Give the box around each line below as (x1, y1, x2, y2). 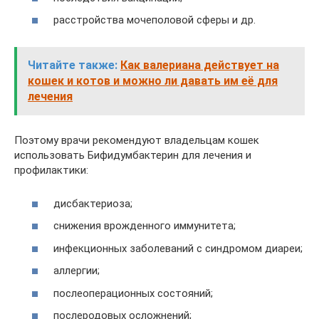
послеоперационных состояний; (53, 286, 213, 300)
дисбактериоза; (53, 197, 132, 210)
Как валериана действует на (120, 58, 279, 72)
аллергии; (53, 264, 100, 277)
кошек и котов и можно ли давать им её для (28, 74, 278, 88)
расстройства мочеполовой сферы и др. (53, 14, 256, 26)
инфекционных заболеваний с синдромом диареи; (53, 241, 303, 255)
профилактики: (14, 164, 88, 177)
